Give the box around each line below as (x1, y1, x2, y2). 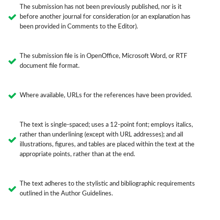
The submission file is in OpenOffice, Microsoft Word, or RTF (19, 53, 187, 60)
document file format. (19, 63, 80, 70)
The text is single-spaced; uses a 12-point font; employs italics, (19, 122, 193, 129)
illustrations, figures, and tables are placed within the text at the (19, 141, 194, 148)
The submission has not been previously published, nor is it (19, 4, 182, 11)
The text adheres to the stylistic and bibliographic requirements (19, 181, 195, 188)
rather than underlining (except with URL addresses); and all (19, 132, 183, 138)
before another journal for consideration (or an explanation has (19, 14, 191, 21)
